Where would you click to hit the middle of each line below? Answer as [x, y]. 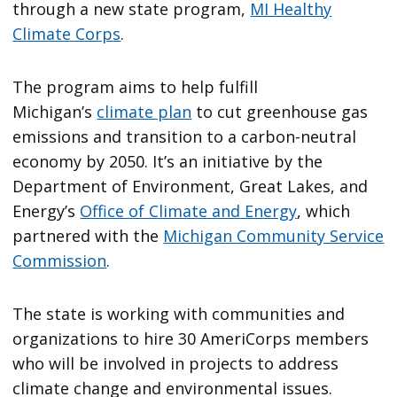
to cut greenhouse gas [280, 112]
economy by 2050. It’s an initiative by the [168, 162]
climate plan [144, 112]
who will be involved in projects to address [176, 364]
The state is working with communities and [179, 314]
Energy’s [47, 211]
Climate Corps [67, 34]
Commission [60, 261]
